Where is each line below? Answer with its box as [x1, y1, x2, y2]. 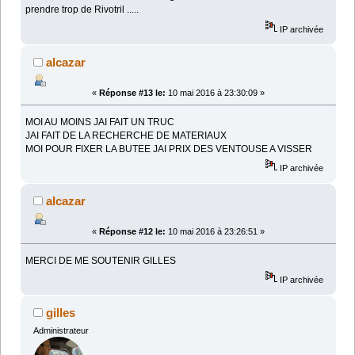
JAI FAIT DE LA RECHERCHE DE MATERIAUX [25, 129, 227, 141]
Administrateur [32, 325, 89, 335]
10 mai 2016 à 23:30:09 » [166, 87, 265, 97]
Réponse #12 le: [99, 226, 166, 236]
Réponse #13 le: [99, 87, 166, 97]
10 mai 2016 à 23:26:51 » [166, 226, 265, 236]
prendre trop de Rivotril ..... [25, 4, 139, 16]
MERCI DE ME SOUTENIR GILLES [25, 254, 177, 266]
